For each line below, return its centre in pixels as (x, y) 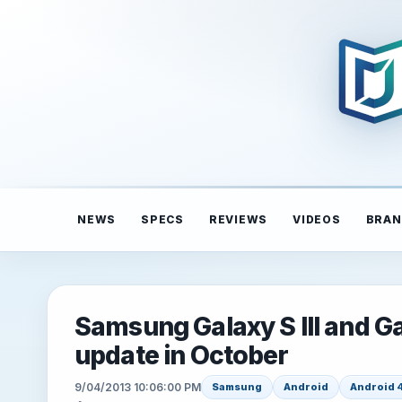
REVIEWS (238, 219)
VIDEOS (317, 219)
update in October (182, 355)
